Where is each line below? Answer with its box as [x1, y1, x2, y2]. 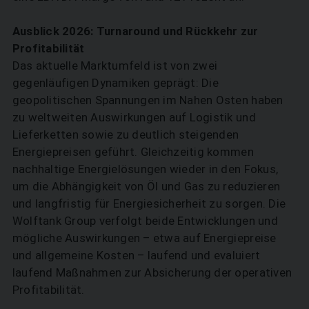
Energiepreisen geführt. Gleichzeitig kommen [12, 144, 254, 159]
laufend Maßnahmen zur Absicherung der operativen [12, 265, 292, 279]
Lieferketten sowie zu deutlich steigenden [12, 127, 239, 141]
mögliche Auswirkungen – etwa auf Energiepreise [12, 230, 277, 245]
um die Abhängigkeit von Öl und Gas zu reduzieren [12, 179, 281, 193]
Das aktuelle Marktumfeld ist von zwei [12, 58, 218, 72]
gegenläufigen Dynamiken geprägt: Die [12, 75, 219, 90]
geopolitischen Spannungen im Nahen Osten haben [12, 92, 283, 107]
